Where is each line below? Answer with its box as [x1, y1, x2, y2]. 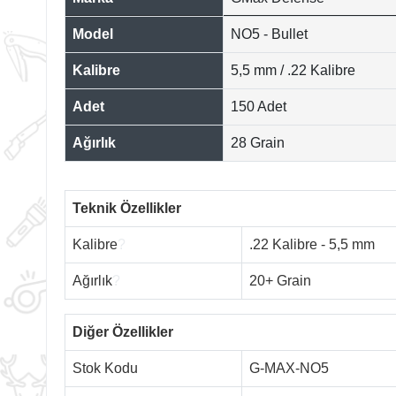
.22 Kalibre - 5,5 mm [249, 236, 375, 252]
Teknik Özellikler [72, 200, 181, 216]
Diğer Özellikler [72, 324, 173, 339]
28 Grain [231, 134, 285, 150]
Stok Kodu [72, 360, 138, 376]
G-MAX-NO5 [249, 360, 329, 376]
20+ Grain [249, 272, 311, 288]
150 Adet [231, 98, 286, 114]
